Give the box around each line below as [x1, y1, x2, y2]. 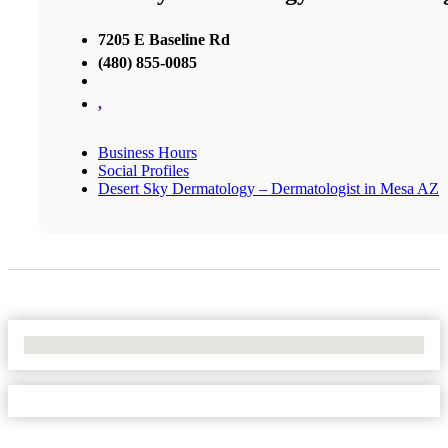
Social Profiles [98, 161, 189, 179]
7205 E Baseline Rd [98, 30, 230, 48]
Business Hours [98, 143, 197, 161]
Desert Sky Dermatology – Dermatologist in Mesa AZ [98, 179, 439, 197]
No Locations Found [24, 335, 155, 353]
